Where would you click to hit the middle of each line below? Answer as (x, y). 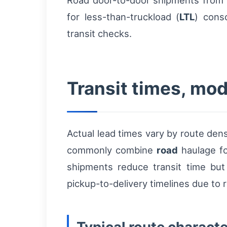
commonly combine (112, 150)
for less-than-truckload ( (123, 17)
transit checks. (99, 33)
